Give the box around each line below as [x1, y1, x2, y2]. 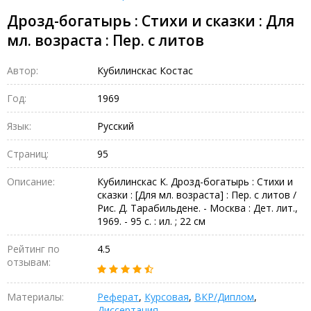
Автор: [7, 63, 38, 77]
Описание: [7, 174, 55, 188]
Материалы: [7, 289, 64, 303]
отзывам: [7, 255, 51, 269]
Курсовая [144, 289, 189, 303]
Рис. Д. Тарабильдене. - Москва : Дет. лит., [97, 201, 298, 215]
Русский [97, 119, 134, 133]
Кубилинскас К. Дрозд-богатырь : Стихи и [97, 174, 293, 188]
